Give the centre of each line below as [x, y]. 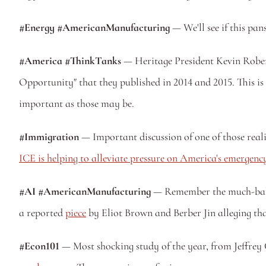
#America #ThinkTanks [70, 61]
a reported [42, 213]
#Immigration [49, 137]
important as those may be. [78, 103]
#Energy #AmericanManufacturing [94, 27]
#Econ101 [39, 246]
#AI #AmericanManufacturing [85, 191]
